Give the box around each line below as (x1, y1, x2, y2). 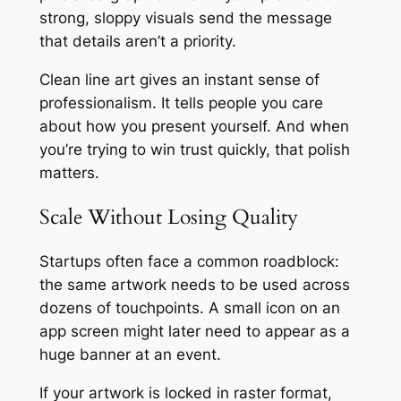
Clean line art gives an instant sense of (38, 70, 320, 89)
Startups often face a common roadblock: (38, 252, 339, 271)
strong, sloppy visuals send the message (38, 9, 332, 28)
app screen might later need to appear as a (38, 322, 350, 341)
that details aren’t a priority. (38, 32, 236, 51)
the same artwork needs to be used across (38, 276, 350, 294)
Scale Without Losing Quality (38, 203, 298, 232)
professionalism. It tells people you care (38, 93, 323, 112)
